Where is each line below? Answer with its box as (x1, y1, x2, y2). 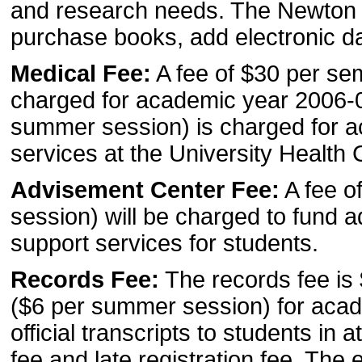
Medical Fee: (11, 60, 151, 86)
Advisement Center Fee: (11, 176, 280, 203)
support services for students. (11, 229, 318, 256)
